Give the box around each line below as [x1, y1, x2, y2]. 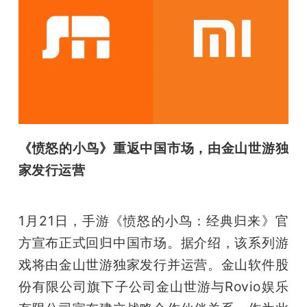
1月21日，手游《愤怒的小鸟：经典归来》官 [18, 212, 289, 229]
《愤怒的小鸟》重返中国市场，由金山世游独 [18, 139, 289, 156]
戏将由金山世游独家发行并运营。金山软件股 [18, 256, 289, 273]
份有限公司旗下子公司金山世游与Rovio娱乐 [18, 278, 289, 295]
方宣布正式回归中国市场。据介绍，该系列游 [18, 234, 289, 251]
